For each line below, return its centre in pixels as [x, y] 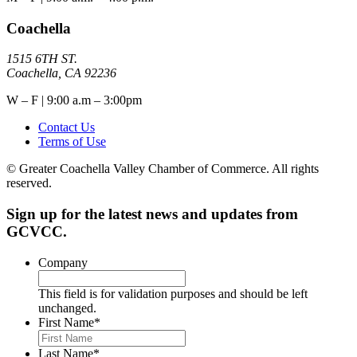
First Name [66, 322]
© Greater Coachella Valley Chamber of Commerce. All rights [163, 169]
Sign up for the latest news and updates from [152, 214]
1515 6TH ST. [42, 59]
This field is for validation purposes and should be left [173, 293]
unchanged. [67, 308]
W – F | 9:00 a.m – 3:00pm [74, 100]
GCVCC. [37, 232]
